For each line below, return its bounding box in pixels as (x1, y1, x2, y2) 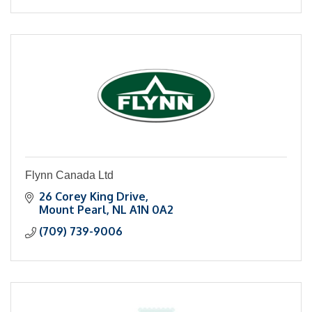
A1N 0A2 (130, 203, 173, 217)
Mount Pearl (39, 203, 107, 217)
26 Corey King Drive (39, 189, 146, 204)
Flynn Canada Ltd (25, 169, 114, 182)
